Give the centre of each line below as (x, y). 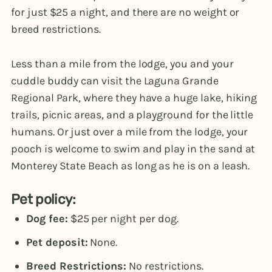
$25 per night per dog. (123, 219)
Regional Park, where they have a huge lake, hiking (134, 98)
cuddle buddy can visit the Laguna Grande (115, 81)
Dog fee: (47, 219)
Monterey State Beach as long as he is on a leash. (132, 166)
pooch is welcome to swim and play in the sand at (133, 149)
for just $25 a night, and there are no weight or (125, 12)
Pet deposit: (57, 243)
